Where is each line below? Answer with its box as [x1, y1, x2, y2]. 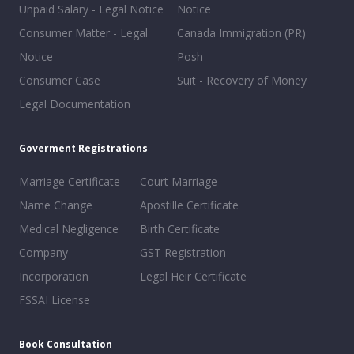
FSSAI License [19, 292, 90, 307]
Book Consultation [19, 337, 112, 351]
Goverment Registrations [19, 141, 148, 155]
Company [19, 245, 68, 260]
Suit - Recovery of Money [177, 73, 307, 88]
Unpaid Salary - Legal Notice [19, 2, 164, 17]
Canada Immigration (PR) [177, 25, 306, 40]
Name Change [19, 198, 92, 213]
